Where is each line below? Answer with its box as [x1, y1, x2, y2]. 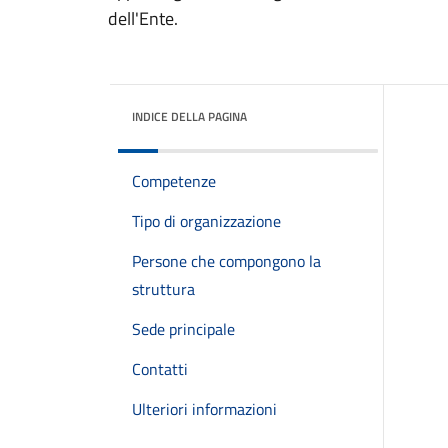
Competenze [132, 169, 216, 193]
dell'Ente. [108, 5, 178, 32]
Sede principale [132, 317, 235, 341]
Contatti [132, 357, 188, 381]
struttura [132, 277, 195, 301]
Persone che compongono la [132, 249, 321, 273]
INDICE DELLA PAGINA [132, 107, 247, 126]
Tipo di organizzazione [132, 209, 281, 233]
